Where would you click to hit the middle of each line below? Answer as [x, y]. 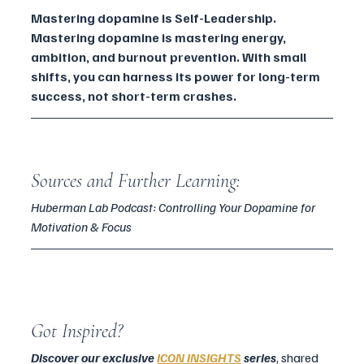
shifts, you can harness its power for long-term [177, 77]
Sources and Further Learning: [136, 181]
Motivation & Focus [81, 227]
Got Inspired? [77, 331]
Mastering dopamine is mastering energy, [160, 38]
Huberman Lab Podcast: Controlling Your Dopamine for [174, 208]
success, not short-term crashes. [134, 96]
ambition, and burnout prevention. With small [170, 57]
